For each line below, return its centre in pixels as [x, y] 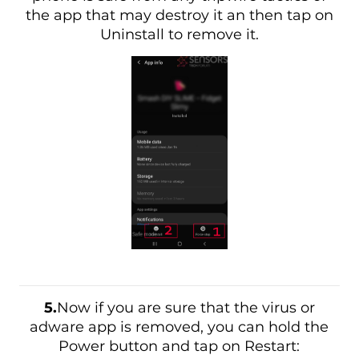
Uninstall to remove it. [179, 35]
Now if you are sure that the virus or [186, 308]
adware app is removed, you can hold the [179, 327]
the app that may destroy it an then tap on [179, 16]
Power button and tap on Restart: [179, 347]
